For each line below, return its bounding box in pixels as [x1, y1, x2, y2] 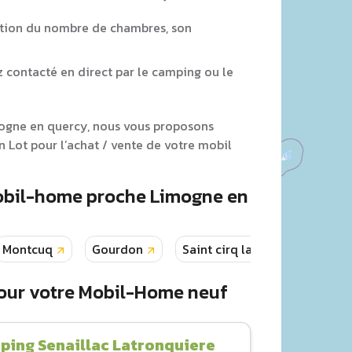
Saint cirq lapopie [182, 240, 285, 258]
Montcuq [2, 240, 53, 258]
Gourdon [92, 240, 143, 258]
